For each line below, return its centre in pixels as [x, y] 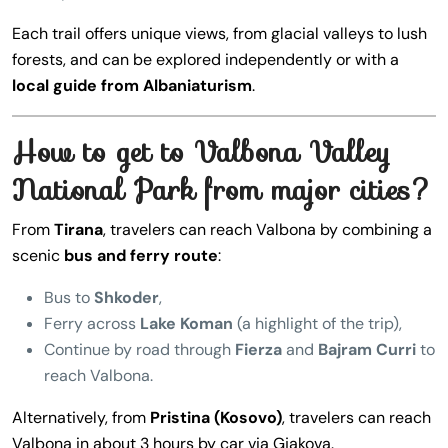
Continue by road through [139, 349]
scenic [38, 255]
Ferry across [92, 323]
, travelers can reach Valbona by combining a [267, 229]
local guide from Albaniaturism [132, 85]
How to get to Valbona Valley [201, 152]
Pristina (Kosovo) [216, 417]
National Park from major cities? [222, 190]
